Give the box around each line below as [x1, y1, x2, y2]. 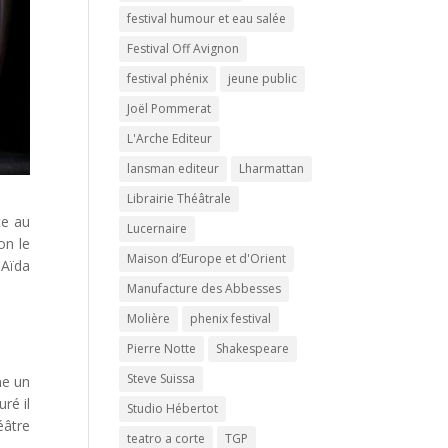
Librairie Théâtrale [127, 190, 232, 207]
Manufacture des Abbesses [127, 280, 282, 297]
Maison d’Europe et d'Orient [127, 250, 287, 267]
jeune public [228, 70, 298, 87]
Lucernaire [127, 220, 188, 237]
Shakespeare [216, 340, 290, 357]
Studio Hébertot [127, 400, 219, 417]
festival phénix [127, 70, 209, 87]
